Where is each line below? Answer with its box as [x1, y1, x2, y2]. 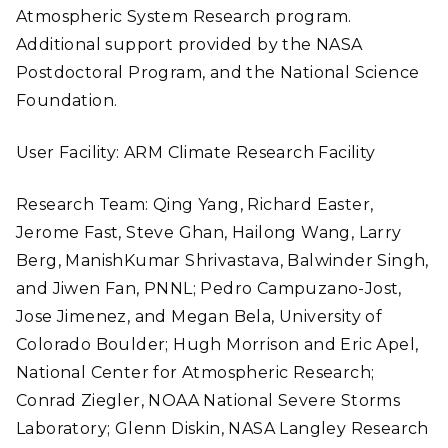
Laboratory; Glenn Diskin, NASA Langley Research [16, 419, 429, 438]
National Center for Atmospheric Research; [16, 363, 375, 382]
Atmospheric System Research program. [16, 7, 352, 26]
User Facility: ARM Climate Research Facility [16, 143, 376, 162]
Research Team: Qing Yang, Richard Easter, [16, 195, 374, 214]
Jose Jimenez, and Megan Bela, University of [16, 307, 383, 326]
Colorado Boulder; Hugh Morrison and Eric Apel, [16, 335, 419, 354]
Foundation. [16, 91, 118, 110]
